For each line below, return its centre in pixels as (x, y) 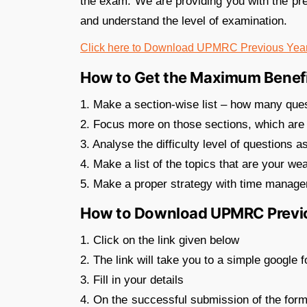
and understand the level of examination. (184, 21)
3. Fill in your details (132, 280)
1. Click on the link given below (160, 240)
